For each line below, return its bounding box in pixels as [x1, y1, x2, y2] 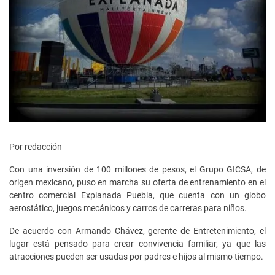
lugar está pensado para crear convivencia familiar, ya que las [9, 239, 266, 249]
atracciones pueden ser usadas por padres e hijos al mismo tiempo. [9, 252, 263, 261]
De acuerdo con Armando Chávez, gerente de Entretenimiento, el [9, 226, 266, 236]
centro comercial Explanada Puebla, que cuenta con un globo [9, 190, 266, 200]
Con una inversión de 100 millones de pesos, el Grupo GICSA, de [9, 165, 266, 174]
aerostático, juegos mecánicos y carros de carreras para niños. [9, 203, 247, 213]
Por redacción [9, 142, 62, 152]
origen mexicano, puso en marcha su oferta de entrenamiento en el [9, 177, 266, 187]
